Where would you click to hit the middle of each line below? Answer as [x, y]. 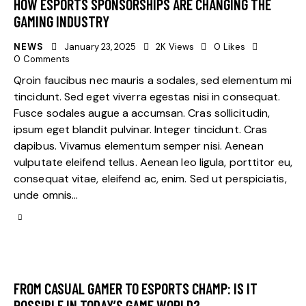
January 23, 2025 [100, 46]
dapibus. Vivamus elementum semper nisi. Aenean [139, 145]
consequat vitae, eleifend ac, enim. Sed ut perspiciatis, [150, 178]
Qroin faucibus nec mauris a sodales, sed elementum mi [153, 80]
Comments [46, 59]
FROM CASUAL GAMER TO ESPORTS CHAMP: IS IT [136, 288]
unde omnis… [46, 195]
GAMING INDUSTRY [61, 21]
